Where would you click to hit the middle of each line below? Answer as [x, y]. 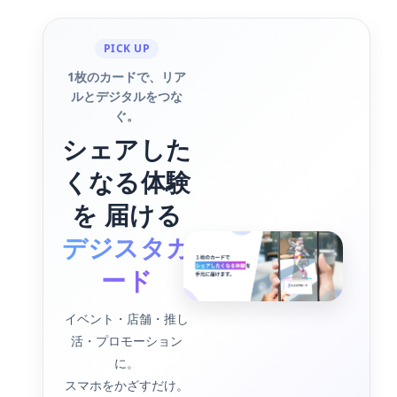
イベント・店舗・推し [127, 318]
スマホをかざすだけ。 [127, 385]
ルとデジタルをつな [127, 96]
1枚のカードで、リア [127, 76]
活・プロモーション [127, 340]
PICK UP [127, 48]
